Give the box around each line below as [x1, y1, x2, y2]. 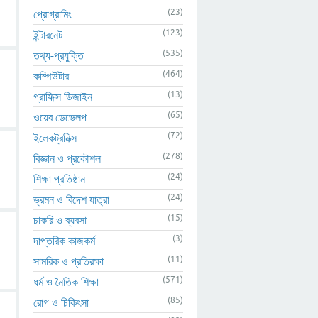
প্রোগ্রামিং [33, 7, 72, 21]
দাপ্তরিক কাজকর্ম [33, 234, 95, 247]
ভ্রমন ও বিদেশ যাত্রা [33, 192, 109, 206]
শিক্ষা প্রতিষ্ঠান [33, 172, 85, 185]
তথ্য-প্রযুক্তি [33, 48, 84, 62]
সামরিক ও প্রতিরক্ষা [33, 254, 104, 268]
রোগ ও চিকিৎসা [33, 295, 89, 309]
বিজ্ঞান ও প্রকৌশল [33, 151, 101, 165]
